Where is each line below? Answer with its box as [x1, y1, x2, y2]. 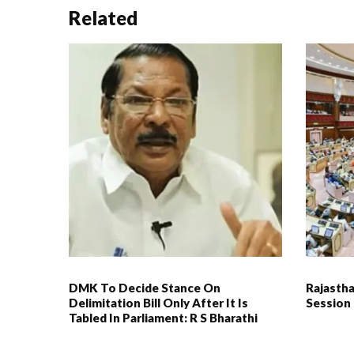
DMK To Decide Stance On [69, 280, 220, 295]
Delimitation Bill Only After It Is [69, 295, 248, 310]
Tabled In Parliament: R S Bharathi [69, 310, 258, 325]
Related [69, 6, 137, 29]
